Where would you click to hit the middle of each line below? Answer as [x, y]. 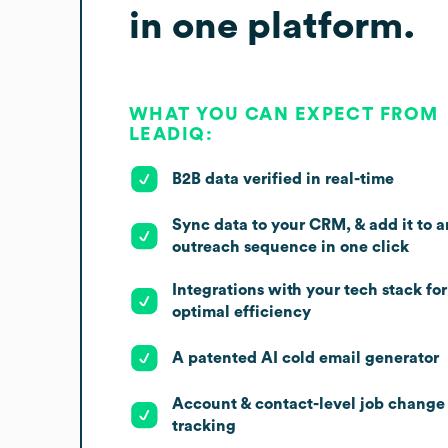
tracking [204, 425]
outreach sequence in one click [290, 246]
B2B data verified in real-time [283, 178]
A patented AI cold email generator [305, 357]
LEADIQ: [171, 133]
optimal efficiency [241, 311]
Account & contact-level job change [308, 403]
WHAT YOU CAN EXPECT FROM [284, 113]
